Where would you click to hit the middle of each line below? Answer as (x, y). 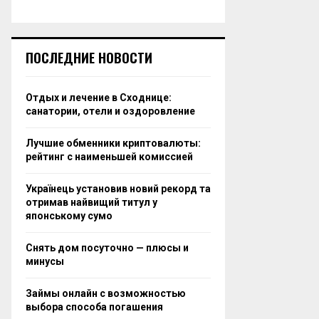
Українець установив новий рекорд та (118, 189)
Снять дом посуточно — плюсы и (107, 248)
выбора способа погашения (94, 307)
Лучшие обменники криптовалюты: (113, 143)
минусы (45, 262)
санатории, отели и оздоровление (110, 111)
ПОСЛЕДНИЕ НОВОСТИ (89, 58)
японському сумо (69, 216)
